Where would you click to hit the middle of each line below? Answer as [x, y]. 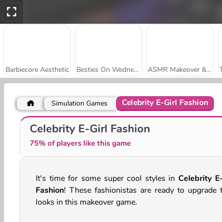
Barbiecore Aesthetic [37, 70]
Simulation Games [80, 103]
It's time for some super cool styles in [107, 178]
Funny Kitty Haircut [37, 123]
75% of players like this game [80, 143]
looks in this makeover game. [86, 202]
